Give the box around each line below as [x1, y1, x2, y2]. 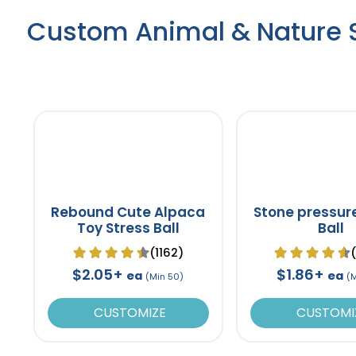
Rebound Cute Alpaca [51, 202, 206, 222]
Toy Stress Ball [76, 218, 180, 238]
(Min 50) [145, 269, 184, 283]
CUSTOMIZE [90, 303, 166, 322]
